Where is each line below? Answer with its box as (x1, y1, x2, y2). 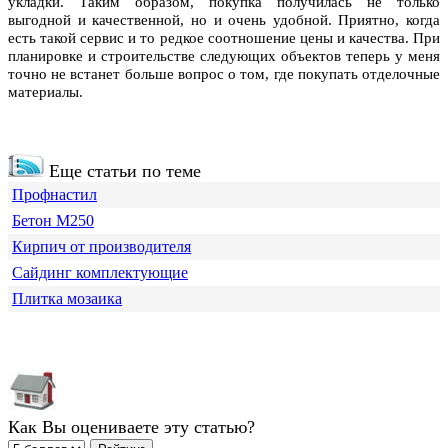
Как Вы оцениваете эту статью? (8, 417, 255, 438)
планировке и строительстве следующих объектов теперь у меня (8, 48, 440, 65)
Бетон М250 (12, 212, 94, 230)
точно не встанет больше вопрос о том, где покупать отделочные (8, 66, 440, 83)
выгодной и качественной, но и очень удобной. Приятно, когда (8, 12, 440, 29)
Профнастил (12, 186, 97, 204)
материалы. (8, 84, 83, 101)
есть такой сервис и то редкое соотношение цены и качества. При (8, 30, 440, 47)
